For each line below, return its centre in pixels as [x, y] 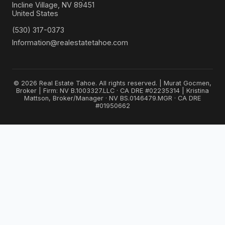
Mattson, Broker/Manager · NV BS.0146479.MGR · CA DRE [113, 98]
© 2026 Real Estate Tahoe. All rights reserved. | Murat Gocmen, [113, 83]
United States [35, 14]
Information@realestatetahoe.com [70, 43]
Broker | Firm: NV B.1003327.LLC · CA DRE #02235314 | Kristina [113, 91]
